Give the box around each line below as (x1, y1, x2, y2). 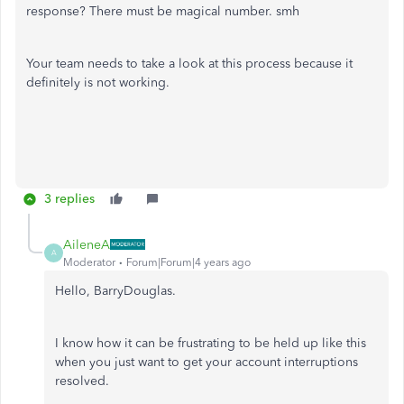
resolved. (55, 372, 109, 389)
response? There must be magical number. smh (26, 3, 299, 19)
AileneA (63, 236, 110, 252)
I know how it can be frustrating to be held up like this (55, 335, 366, 351)
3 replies (44, 190, 95, 207)
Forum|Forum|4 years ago (126, 255, 251, 269)
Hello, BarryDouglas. (55, 282, 187, 298)
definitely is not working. (26, 74, 173, 90)
